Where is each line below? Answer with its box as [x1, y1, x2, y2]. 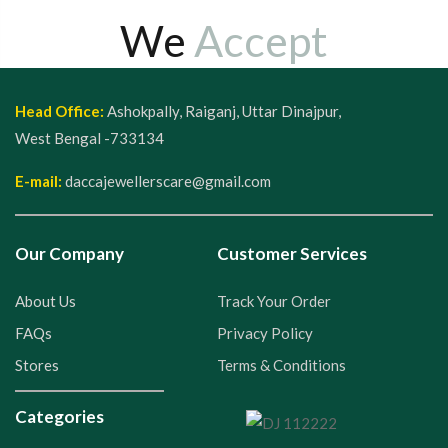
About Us [15, 292, 76, 311]
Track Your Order [216, 292, 331, 311]
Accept [194, 14, 328, 66]
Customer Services [216, 243, 367, 265]
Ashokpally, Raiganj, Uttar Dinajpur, [104, 102, 341, 121]
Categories [15, 405, 104, 427]
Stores [15, 356, 59, 375]
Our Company [15, 243, 124, 265]
